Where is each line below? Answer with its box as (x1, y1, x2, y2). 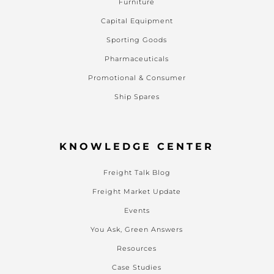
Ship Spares (114, 92, 160, 102)
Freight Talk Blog (103, 168, 171, 177)
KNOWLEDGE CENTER (59, 141, 214, 153)
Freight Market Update (92, 187, 181, 196)
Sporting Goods (106, 35, 167, 45)
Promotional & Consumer (87, 73, 186, 83)
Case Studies (112, 263, 161, 272)
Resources (117, 244, 157, 253)
